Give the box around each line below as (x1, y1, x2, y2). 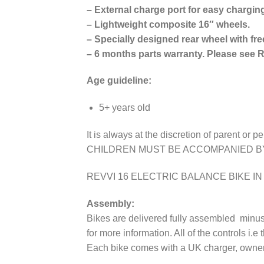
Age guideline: (87, 75, 151, 86)
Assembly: (87, 198, 134, 209)
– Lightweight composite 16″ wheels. (87, 19, 250, 29)
